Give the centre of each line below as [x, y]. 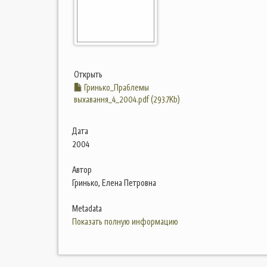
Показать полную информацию [125, 222]
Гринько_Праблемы [116, 88]
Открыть [88, 74]
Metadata [87, 209]
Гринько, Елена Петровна [114, 183]
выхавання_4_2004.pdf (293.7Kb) [127, 100]
